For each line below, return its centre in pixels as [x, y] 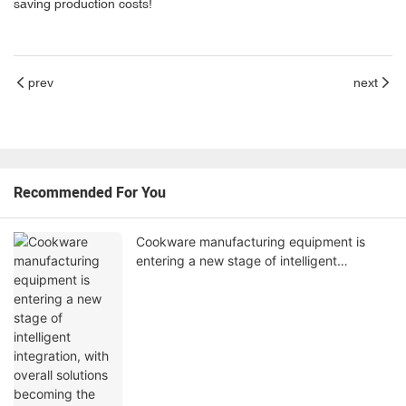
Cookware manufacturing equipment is [251, 242]
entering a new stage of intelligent [237, 261]
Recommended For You [90, 193]
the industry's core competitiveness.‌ [243, 299]
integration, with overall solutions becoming [264, 280]
